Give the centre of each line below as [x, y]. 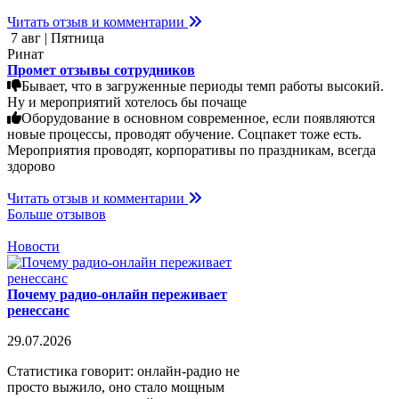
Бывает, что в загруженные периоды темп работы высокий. [203, 85]
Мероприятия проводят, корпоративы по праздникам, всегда [191, 150]
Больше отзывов [57, 214]
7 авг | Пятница [56, 37]
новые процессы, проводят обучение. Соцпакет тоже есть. [184, 134]
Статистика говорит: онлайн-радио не [123, 370]
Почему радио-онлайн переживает [117, 294]
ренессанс [38, 310]
